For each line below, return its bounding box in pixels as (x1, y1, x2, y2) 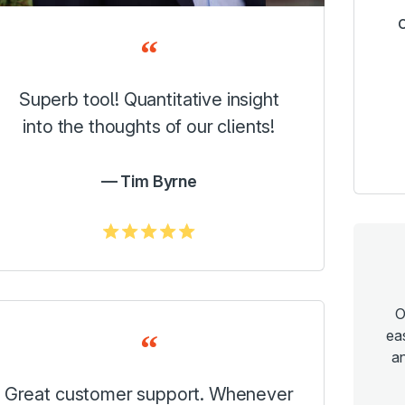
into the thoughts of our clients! (23, 116, 276, 138)
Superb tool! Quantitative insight (18, 89, 279, 111)
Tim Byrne (120, 172, 197, 192)
